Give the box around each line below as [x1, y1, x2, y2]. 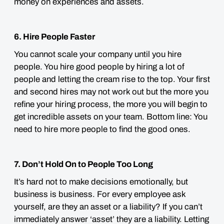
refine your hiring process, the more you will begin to [14, 99, 207, 109]
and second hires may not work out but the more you [14, 87, 208, 96]
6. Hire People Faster [14, 32, 95, 41]
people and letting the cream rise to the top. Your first [14, 74, 210, 84]
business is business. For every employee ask [14, 189, 185, 199]
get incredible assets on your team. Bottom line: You [14, 112, 207, 121]
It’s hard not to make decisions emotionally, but [14, 177, 188, 186]
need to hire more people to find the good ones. [14, 124, 192, 134]
